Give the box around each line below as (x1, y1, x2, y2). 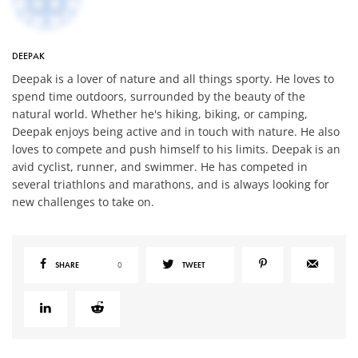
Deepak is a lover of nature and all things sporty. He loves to (12, 70, 335, 86)
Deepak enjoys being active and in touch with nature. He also (12, 123, 340, 139)
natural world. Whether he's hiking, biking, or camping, (12, 105, 308, 121)
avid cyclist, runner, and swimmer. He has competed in (12, 158, 308, 174)
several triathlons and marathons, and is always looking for (12, 176, 330, 192)
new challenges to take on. (12, 193, 155, 209)
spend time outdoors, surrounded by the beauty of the (12, 88, 306, 104)
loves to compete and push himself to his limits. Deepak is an (12, 141, 341, 157)
